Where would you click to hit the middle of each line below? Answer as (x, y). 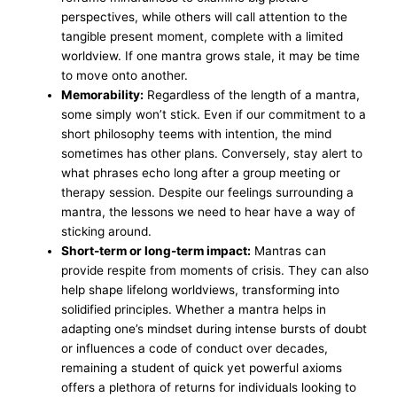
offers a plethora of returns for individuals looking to (209, 388)
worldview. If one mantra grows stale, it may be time (211, 56)
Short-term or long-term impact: (156, 251)
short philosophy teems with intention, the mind (197, 134)
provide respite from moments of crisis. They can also (215, 271)
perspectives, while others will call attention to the (205, 17)
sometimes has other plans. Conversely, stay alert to (212, 154)
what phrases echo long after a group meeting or (201, 173)
